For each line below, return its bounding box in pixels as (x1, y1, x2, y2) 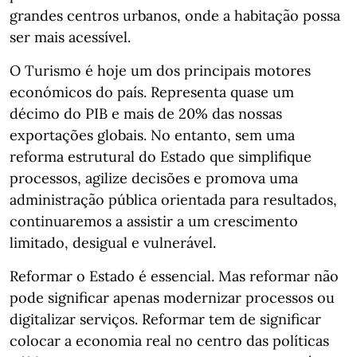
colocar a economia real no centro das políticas (10, 331, 329, 350)
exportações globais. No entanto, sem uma (10, 126, 295, 144)
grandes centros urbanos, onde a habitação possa (10, 6, 340, 25)
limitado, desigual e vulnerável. (10, 233, 216, 252)
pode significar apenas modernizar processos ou (10, 288, 335, 307)
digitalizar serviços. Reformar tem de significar (10, 310, 321, 328)
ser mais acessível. (10, 28, 131, 46)
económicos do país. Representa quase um (10, 83, 294, 101)
